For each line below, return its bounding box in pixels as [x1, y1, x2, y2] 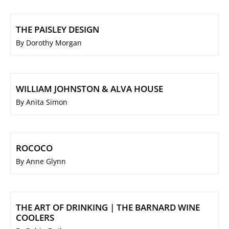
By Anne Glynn [16, 156, 66, 167]
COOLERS [16, 212, 54, 224]
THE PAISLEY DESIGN [16, 24, 99, 36]
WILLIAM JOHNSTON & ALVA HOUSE [16, 83, 163, 95]
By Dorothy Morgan [16, 38, 82, 48]
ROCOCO [16, 142, 53, 154]
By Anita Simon [16, 97, 67, 107]
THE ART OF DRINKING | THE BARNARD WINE [16, 201, 200, 214]
